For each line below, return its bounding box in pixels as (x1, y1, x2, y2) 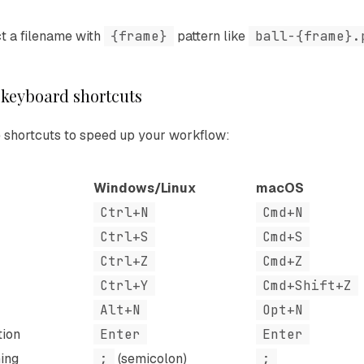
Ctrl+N (100, 204, 149, 221)
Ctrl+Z (100, 253, 149, 270)
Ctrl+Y (100, 277, 149, 294)
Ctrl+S (100, 228, 149, 245)
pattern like (174, 28, 249, 45)
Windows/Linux (93, 180, 196, 197)
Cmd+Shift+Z (262, 277, 352, 294)
